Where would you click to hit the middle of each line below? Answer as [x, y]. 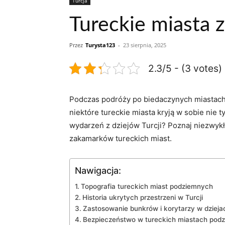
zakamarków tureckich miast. [121, 138]
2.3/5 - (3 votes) [185, 68]
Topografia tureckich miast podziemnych [147, 186]
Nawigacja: [98, 170]
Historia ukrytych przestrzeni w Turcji [142, 197]
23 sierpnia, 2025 [145, 45]
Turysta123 [100, 45]
